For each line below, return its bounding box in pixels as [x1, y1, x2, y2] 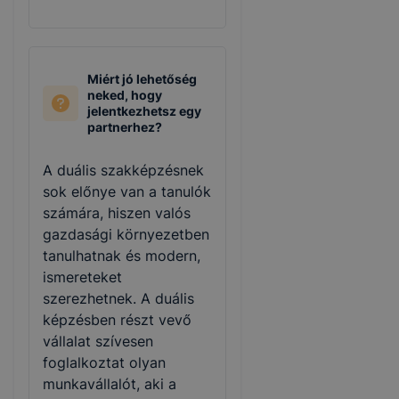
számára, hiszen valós [43, 204, 191, 223]
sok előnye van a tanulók [43, 183, 211, 201]
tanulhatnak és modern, [43, 247, 200, 265]
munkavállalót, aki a [43, 375, 176, 394]
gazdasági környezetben [43, 225, 209, 244]
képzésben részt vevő [43, 311, 191, 330]
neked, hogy [87, 86, 162, 102]
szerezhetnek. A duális [43, 289, 194, 308]
